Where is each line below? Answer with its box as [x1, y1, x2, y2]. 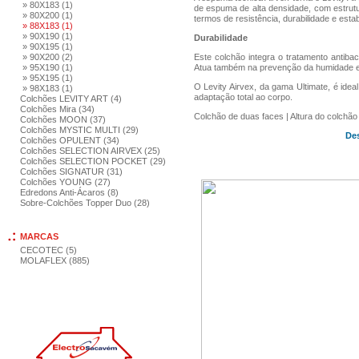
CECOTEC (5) [20, 245, 77, 255]
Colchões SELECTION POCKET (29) [20, 156, 166, 166]
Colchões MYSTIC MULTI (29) [20, 125, 139, 135]
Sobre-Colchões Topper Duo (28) [20, 198, 150, 208]
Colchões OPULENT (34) [20, 135, 119, 145]
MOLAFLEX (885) [20, 256, 90, 265]
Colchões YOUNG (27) [20, 177, 111, 187]
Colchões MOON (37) [20, 115, 106, 124]
